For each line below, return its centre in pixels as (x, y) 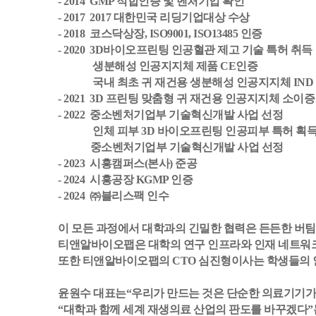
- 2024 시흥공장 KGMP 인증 (125, 180)
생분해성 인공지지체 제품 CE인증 (175, 66)
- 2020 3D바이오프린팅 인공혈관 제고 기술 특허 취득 (185, 50)
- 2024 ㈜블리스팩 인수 (113, 196)
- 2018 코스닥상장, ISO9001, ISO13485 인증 (160, 34)
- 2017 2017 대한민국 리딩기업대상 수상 (154, 18)
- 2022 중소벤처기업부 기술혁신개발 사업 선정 (170, 115)
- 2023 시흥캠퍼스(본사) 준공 (127, 164)
